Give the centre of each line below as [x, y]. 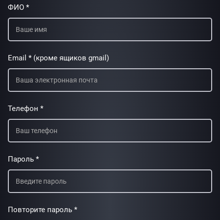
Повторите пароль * [42, 210]
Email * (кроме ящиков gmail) [58, 58]
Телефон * [26, 109]
